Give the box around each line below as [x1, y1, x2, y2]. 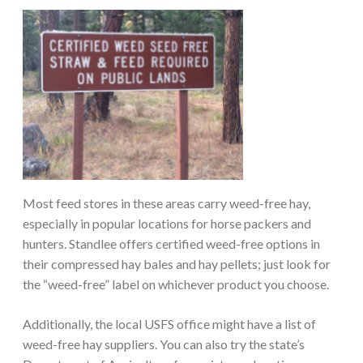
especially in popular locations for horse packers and [23, 215, 311, 231]
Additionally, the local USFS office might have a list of [23, 315, 316, 331]
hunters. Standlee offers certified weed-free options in [23, 235, 320, 251]
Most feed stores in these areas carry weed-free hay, [23, 194, 310, 211]
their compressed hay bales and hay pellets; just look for [23, 255, 331, 271]
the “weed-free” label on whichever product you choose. [23, 275, 329, 292]
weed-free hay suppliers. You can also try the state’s [23, 335, 305, 352]
